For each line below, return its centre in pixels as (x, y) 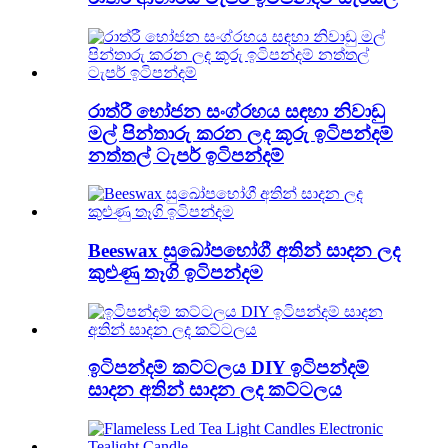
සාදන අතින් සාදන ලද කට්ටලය (215, 390)
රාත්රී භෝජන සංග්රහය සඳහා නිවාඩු (236, 111)
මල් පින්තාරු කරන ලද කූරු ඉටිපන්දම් (240, 133)
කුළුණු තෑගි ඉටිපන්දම (175, 272)
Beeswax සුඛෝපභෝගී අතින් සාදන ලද (244, 250)
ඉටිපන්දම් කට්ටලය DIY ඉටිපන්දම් (228, 368)
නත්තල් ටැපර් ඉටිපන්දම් (186, 155)
